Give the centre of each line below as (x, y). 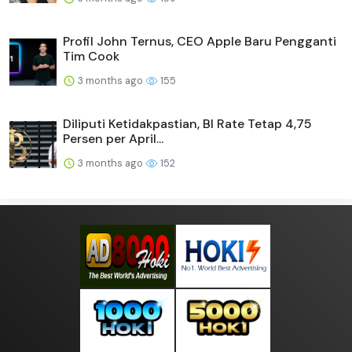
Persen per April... (113, 138)
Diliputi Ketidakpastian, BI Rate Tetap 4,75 (187, 123)
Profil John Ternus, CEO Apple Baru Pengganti (200, 41)
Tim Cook (91, 56)
